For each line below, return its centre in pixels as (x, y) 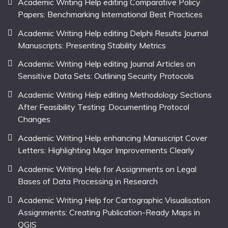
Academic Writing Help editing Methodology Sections (115, 95)
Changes (34, 119)
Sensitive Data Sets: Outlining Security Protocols (106, 76)
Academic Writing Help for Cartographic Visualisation (114, 200)
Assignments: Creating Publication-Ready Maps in (109, 212)
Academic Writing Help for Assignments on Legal (107, 169)
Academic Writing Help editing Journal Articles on (107, 64)
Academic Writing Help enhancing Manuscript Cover (112, 138)
